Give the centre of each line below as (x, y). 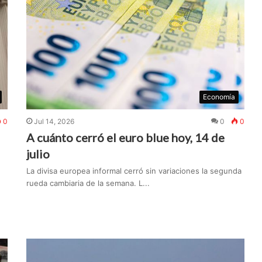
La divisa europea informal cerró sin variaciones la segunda (134, 171)
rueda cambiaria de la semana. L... (88, 183)
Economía (219, 97)
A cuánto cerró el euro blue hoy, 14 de (126, 138)
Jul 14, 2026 (54, 122)
